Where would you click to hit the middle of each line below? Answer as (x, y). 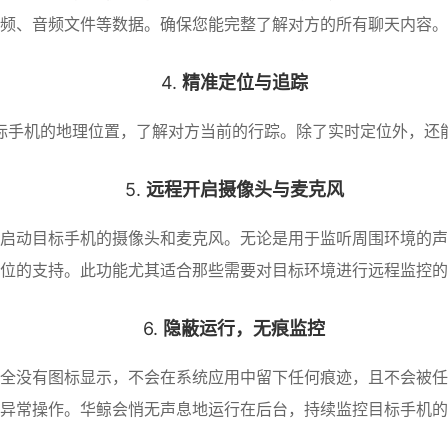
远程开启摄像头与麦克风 (244, 189)
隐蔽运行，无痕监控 (244, 328)
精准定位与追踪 (244, 82)
